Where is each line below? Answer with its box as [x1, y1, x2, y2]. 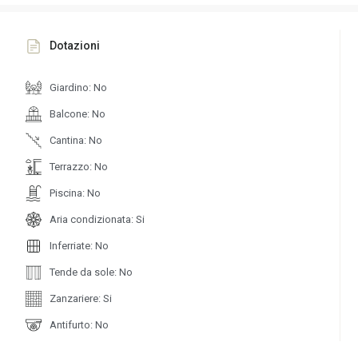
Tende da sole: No [50, 266, 133, 279]
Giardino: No [50, 82, 108, 94]
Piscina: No [50, 187, 101, 200]
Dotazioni [50, 39, 101, 53]
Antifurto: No [50, 319, 109, 332]
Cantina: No [50, 134, 103, 147]
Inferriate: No [50, 240, 109, 253]
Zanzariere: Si [50, 292, 113, 305]
